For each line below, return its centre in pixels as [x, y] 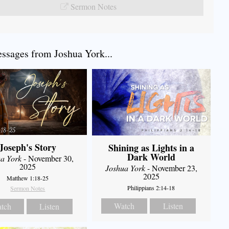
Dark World [151, 157]
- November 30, [48, 158]
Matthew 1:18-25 [28, 178]
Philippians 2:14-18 [151, 188]
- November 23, [171, 168]
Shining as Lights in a [151, 148]
